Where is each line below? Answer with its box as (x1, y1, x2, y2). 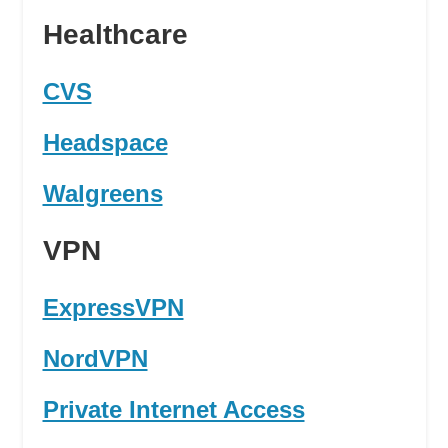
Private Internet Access (42, 396, 305, 424)
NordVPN (42, 345, 148, 373)
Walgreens (42, 180, 163, 208)
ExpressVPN (42, 294, 184, 322)
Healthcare (42, 19, 188, 51)
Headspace (42, 129, 168, 157)
